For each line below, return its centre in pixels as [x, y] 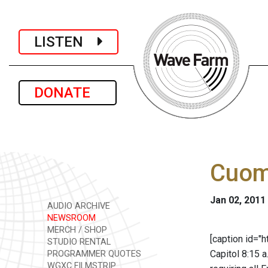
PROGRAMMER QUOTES [93, 254]
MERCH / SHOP [76, 230]
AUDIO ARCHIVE [77, 206]
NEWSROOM [70, 218]
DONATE [68, 93]
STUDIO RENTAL [78, 242]
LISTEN [66, 42]
